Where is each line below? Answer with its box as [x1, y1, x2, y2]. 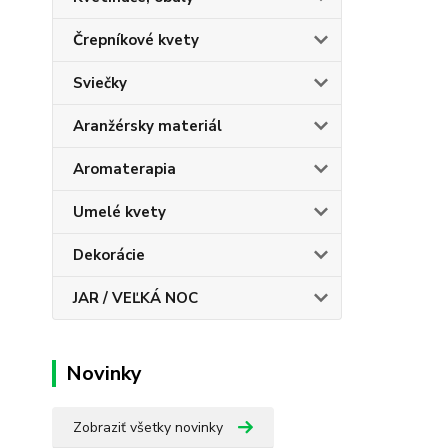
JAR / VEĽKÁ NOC [73, 288, 198, 309]
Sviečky [73, 73, 127, 94]
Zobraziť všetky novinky [73, 418, 223, 438]
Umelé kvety [73, 202, 166, 223]
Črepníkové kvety [73, 30, 199, 51]
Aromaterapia [73, 159, 176, 180]
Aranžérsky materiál [73, 116, 222, 137]
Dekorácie [73, 245, 145, 266]
